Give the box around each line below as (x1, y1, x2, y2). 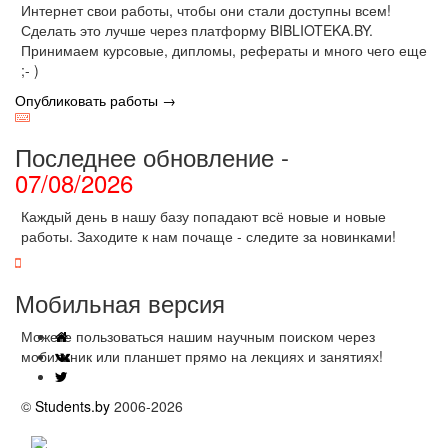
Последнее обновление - (15, 139, 289, 174)
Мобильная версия (15, 285, 225, 320)
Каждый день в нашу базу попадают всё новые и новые (21, 206, 386, 226)
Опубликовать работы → (15, 90, 176, 110)
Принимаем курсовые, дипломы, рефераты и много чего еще (21, 40, 427, 60)
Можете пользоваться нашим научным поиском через (21, 326, 375, 346)
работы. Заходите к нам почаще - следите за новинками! (21, 226, 396, 246)
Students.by (35, 396, 110, 416)
